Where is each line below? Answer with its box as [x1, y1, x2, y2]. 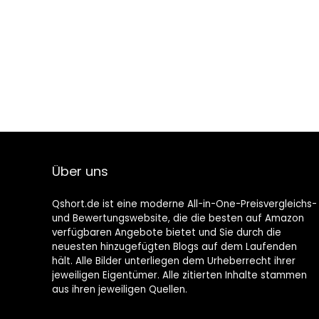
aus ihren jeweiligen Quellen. [51, 283, 187, 296]
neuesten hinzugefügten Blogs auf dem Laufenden [51, 240, 297, 253]
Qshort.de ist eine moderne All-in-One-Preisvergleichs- [51, 197, 317, 211]
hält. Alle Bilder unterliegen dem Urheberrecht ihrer [51, 254, 296, 268]
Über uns [51, 162, 108, 180]
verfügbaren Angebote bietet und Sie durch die [51, 226, 281, 239]
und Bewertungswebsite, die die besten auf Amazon [51, 211, 304, 225]
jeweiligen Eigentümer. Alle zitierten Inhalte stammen [51, 268, 307, 282]
